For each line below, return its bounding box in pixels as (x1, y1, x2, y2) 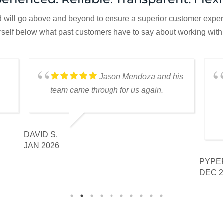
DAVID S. (24, 130, 58, 139)
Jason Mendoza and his (99, 72, 184, 81)
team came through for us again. (50, 86, 164, 95)
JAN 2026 (24, 141, 60, 150)
